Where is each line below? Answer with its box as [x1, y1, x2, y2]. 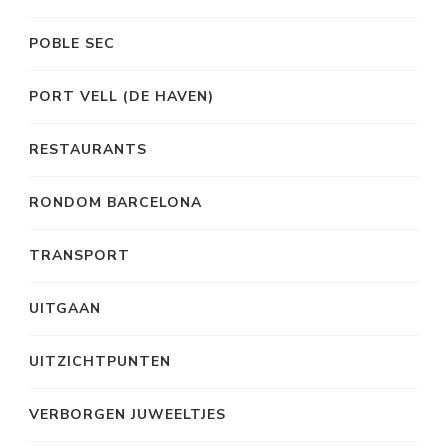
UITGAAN [29, 299, 101, 318]
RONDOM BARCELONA [29, 193, 202, 212]
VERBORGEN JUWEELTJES [29, 405, 226, 424]
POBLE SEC [29, 34, 115, 53]
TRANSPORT [29, 246, 130, 265]
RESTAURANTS [29, 140, 147, 159]
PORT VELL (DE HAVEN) [29, 87, 214, 106]
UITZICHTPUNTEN [29, 352, 171, 371]
